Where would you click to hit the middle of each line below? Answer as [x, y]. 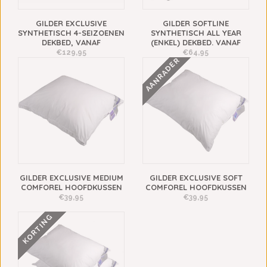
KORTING [38, 229]
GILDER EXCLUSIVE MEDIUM [71, 178]
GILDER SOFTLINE [196, 24]
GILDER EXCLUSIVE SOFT [196, 178]
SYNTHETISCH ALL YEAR [196, 33]
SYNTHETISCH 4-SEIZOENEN [71, 33]
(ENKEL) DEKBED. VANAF [196, 43]
